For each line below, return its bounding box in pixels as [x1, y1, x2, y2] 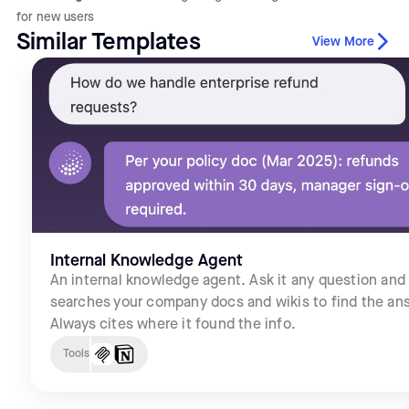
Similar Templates [16, 27, 201, 57]
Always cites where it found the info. [49, 315, 296, 333]
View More [312, 35, 375, 50]
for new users [16, 9, 94, 25]
